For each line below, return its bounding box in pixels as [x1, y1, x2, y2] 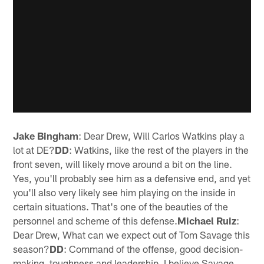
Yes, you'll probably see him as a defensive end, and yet [13, 171, 251, 184]
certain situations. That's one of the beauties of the [13, 200, 229, 212]
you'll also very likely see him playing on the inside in [13, 186, 236, 198]
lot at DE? [13, 143, 55, 156]
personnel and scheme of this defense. [13, 214, 178, 226]
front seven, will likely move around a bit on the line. [13, 157, 233, 170]
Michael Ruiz [177, 214, 237, 226]
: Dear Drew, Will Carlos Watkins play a [78, 129, 245, 141]
